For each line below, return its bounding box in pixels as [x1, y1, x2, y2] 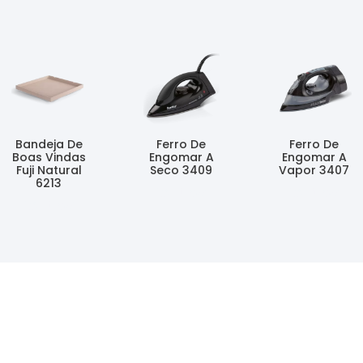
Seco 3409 [150, 162, 213, 179]
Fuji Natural [15, 162, 82, 179]
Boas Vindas [11, 149, 86, 166]
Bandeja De [15, 136, 83, 153]
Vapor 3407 [279, 162, 350, 179]
